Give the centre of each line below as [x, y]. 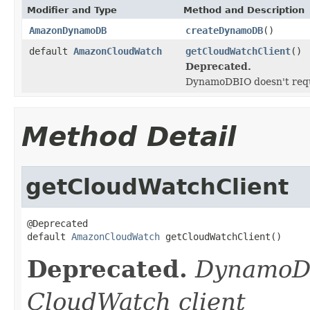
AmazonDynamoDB [68, 30]
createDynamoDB [224, 30]
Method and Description [244, 10]
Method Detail [129, 136]
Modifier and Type [72, 10]
